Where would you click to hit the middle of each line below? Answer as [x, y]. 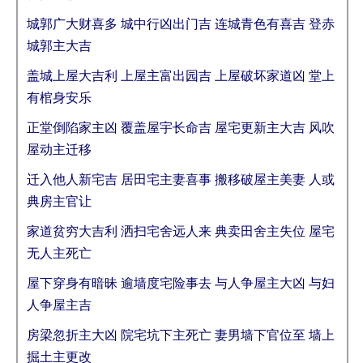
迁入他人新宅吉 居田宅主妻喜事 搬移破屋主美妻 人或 [181, 179]
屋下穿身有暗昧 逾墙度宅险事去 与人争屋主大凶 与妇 [181, 283]
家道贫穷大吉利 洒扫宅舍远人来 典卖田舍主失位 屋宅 [181, 231]
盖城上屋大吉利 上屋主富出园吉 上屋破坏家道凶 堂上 [181, 76]
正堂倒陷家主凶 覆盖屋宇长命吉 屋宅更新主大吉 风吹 [181, 128]
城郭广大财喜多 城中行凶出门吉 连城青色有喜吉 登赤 [181, 24]
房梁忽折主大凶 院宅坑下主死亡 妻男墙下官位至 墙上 [181, 335]
